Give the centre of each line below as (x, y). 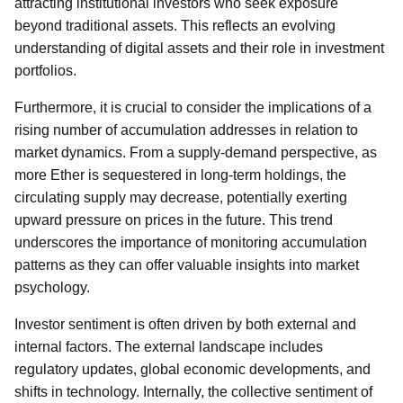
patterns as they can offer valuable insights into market (187, 265)
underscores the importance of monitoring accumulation (191, 242)
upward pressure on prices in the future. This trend (174, 220)
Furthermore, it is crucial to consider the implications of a (193, 107)
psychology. (52, 287)
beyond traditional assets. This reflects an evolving (175, 26)
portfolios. (45, 71)
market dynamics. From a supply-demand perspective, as (196, 152)
